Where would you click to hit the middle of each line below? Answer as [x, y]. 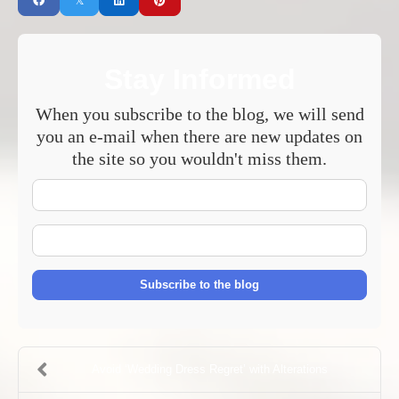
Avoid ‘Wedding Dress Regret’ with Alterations [210, 369]
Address [225, 267]
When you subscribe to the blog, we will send [199, 114]
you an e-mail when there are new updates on [199, 136]
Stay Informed [199, 79]
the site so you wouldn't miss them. [199, 158]
